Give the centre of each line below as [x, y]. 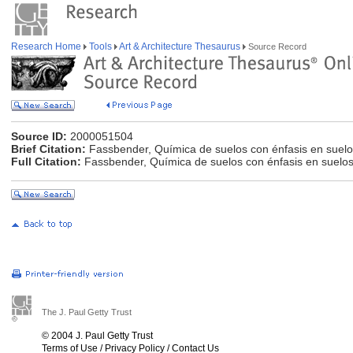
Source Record [276, 46]
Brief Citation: [48, 149]
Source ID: [39, 136]
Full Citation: [46, 162]
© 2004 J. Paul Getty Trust [97, 336]
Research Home [47, 46]
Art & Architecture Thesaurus [180, 46]
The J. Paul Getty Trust [87, 312]
